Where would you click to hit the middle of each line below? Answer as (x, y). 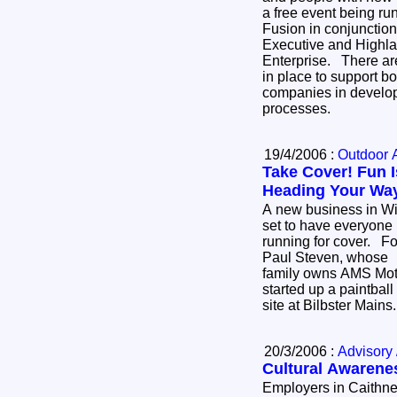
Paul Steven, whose (325, 257)
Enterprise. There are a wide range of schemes (302, 60)
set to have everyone (327, 225)
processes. (300, 108)
